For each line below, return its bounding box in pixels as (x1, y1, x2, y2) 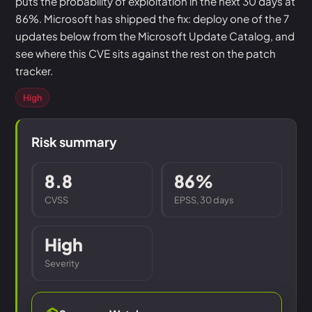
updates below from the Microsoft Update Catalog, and (15, 29, 295, 42)
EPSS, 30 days (174, 194, 234, 205)
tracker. (15, 64, 53, 77)
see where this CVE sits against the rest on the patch (15, 47, 276, 60)
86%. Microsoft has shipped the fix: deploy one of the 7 (15, 12, 289, 25)
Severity (45, 258, 79, 269)
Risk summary (31, 134, 117, 150)
